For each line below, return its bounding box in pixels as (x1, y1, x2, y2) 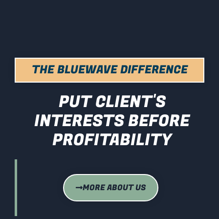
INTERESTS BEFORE (34, 109, 190, 133)
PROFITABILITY (52, 128, 172, 152)
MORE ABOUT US (83, 181, 146, 194)
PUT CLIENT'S (58, 89, 166, 114)
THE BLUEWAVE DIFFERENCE (31, 61, 188, 78)
